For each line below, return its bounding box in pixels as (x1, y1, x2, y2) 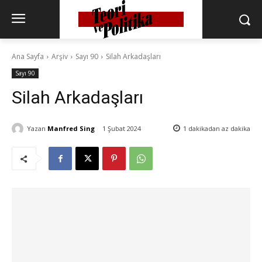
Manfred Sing (47, 123, 95, 133)
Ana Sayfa (12, 51, 44, 62)
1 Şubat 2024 (102, 124, 141, 133)
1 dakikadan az (183, 124, 229, 133)
